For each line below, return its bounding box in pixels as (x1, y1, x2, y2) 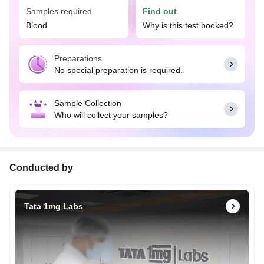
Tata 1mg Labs (24, 202, 83, 212)
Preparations (54, 54, 102, 64)
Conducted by (9, 163, 73, 173)
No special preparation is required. (54, 65, 183, 75)
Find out (143, 6, 177, 16)
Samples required (26, 6, 92, 16)
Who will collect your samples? (54, 110, 168, 120)
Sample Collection (54, 98, 121, 108)
